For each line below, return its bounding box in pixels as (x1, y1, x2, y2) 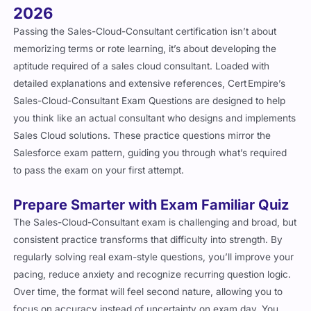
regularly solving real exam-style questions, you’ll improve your (13, 251, 294, 263)
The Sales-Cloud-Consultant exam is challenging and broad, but (13, 217, 297, 228)
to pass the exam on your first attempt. (13, 165, 185, 176)
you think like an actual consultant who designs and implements (13, 112, 296, 124)
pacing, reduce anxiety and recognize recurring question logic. (13, 269, 292, 280)
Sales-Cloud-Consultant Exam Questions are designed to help (13, 95, 286, 107)
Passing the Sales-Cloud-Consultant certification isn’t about (13, 26, 277, 37)
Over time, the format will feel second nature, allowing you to (13, 286, 283, 298)
